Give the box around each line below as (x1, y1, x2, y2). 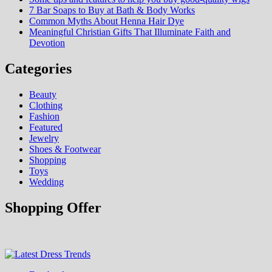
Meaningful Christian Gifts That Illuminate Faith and (29, 27, 231, 38)
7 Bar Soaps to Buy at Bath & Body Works (29, 5, 195, 16)
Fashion (29, 111, 59, 121)
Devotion (29, 38, 65, 49)
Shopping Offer (5, 199, 101, 216)
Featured (29, 122, 63, 132)
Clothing (29, 100, 63, 110)
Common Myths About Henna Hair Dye (29, 16, 184, 27)
